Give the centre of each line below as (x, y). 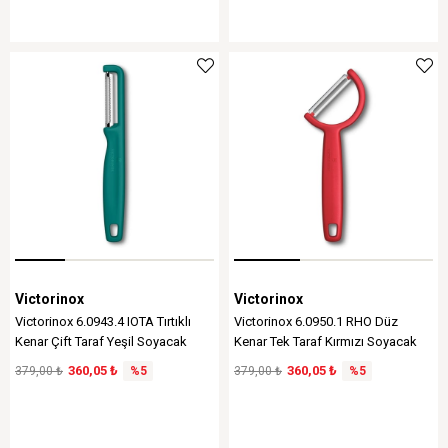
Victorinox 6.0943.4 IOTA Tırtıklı (103, 321)
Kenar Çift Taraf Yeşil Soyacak (101, 341)
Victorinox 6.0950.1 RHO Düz (316, 321)
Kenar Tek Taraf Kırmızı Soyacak (325, 341)
